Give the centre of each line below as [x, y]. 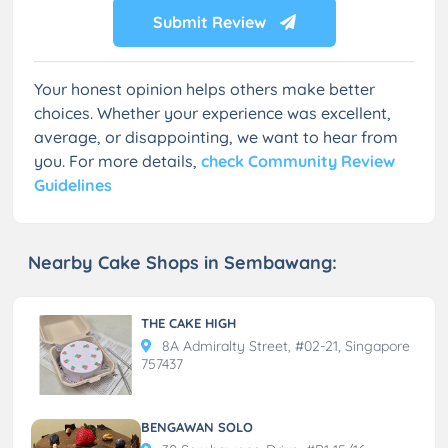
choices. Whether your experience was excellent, [212, 112]
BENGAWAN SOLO [197, 426]
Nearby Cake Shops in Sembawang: [182, 262]
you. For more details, [117, 160]
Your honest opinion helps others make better [204, 88]
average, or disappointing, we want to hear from [216, 136]
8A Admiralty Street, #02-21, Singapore [284, 345]
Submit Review [211, 21]
